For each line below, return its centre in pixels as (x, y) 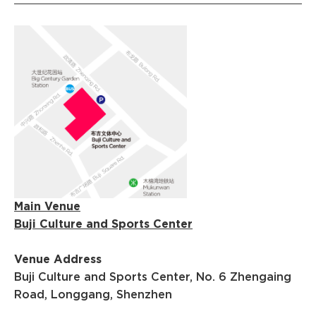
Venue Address (58, 259)
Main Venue (47, 206)
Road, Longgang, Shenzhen (93, 294)
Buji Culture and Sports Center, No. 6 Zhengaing (153, 277)
